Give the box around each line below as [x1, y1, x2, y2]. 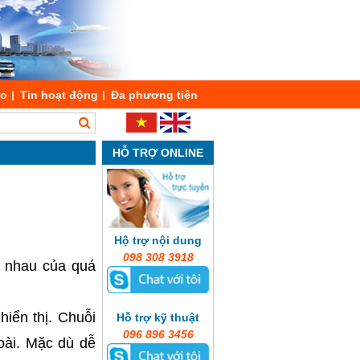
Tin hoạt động [20, 88, 98, 101]
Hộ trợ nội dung [114, 234, 202, 247]
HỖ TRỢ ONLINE [112, 146, 203, 159]
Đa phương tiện [111, 88, 198, 101]
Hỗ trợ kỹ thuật [117, 310, 199, 324]
